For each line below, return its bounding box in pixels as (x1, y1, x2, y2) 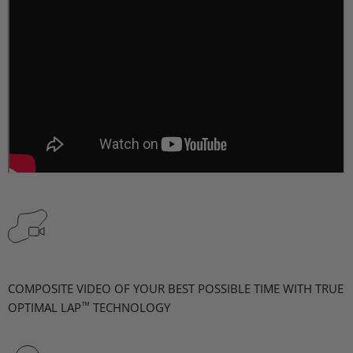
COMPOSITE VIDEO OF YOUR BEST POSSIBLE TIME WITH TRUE (8, 281, 344, 297)
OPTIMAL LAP (8, 299, 81, 316)
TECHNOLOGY (93, 299, 170, 316)
